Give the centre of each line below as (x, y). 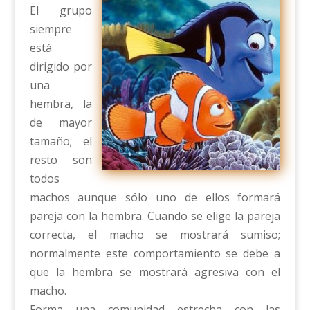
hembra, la (61, 104)
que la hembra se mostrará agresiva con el (155, 272)
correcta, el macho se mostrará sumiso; (155, 235)
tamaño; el (61, 141)
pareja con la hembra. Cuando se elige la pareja (155, 216)
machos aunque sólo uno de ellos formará (155, 197)
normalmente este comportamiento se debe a (155, 253)
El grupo (61, 10)
